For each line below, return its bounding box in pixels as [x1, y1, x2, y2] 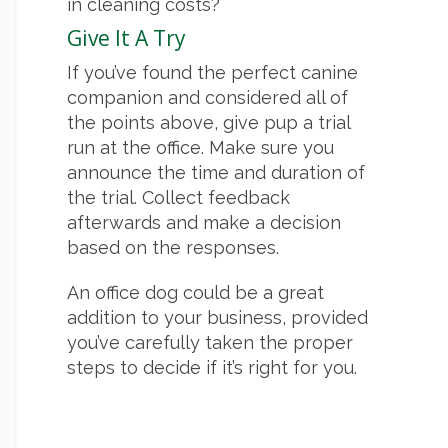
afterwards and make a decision [67, 212, 341, 234]
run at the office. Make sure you [67, 137, 334, 159]
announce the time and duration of [67, 162, 365, 184]
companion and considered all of [67, 87, 348, 109]
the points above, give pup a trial [67, 112, 350, 134]
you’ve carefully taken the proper [67, 332, 353, 354]
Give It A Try [67, 24, 186, 53]
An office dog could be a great [67, 282, 324, 304]
